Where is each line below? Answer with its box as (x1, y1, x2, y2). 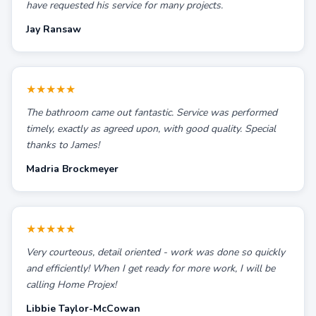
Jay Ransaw (26, 23, 81, 36)
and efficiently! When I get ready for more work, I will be (26, 262, 275, 275)
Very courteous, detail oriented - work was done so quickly (26, 245, 285, 259)
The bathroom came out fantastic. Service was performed (26, 106, 277, 119)
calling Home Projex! (26, 278, 116, 291)
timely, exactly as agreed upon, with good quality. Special (26, 122, 276, 135)
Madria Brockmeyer (26, 162, 119, 176)
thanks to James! (26, 138, 99, 152)
